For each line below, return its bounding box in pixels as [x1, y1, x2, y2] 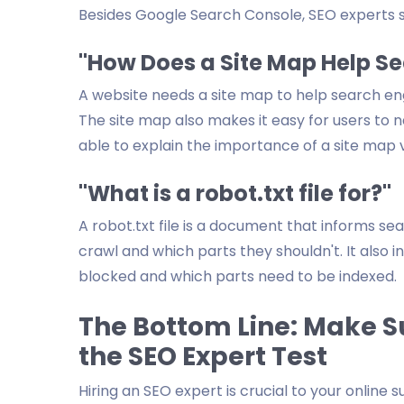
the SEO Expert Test [78, 339, 327, 374]
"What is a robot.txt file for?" [78, 179, 391, 208]
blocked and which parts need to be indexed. [78, 266, 397, 287]
